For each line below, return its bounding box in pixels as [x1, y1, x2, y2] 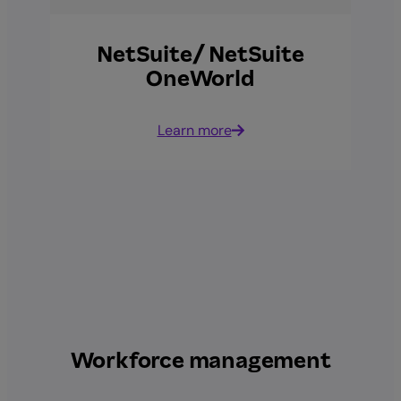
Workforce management [70, 346, 331, 375]
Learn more [157, 120, 232, 140]
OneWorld [146, 64, 255, 93]
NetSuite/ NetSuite [97, 39, 304, 69]
